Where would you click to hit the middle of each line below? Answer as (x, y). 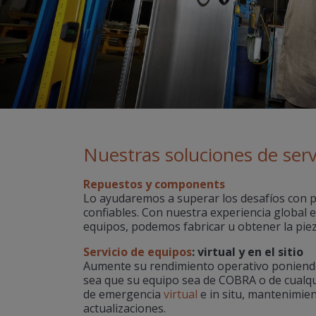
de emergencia (123, 294)
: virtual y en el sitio (248, 252)
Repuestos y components (154, 184)
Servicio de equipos (138, 252)
